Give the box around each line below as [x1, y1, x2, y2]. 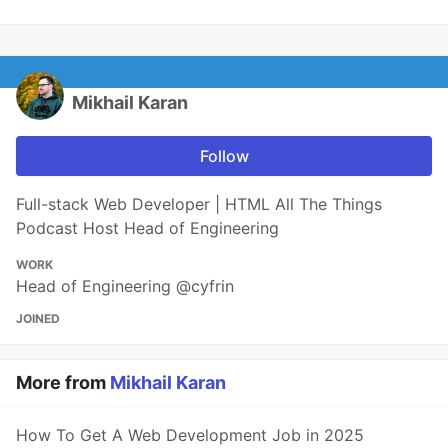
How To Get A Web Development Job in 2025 [16, 425, 364, 445]
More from [16, 372, 110, 393]
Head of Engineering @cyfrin [16, 276, 234, 296]
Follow [199, 146, 249, 166]
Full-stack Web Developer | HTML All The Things [16, 194, 382, 214]
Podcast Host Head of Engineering [16, 218, 279, 238]
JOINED [16, 311, 60, 326]
